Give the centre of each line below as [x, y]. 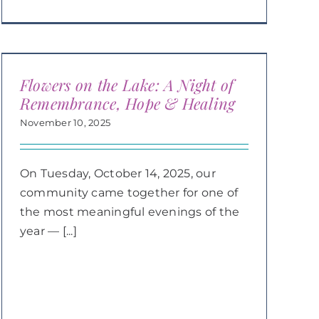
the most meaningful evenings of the [130, 212]
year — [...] [48, 231]
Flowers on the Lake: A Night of [127, 85]
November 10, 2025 [65, 122]
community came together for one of [129, 193]
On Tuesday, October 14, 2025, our [117, 173]
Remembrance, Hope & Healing [127, 103]
